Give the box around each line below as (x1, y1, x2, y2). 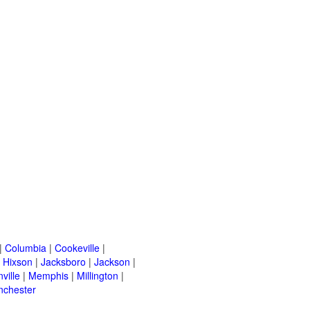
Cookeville (55, 241, 100, 255)
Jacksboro (41, 255, 86, 269)
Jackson (94, 255, 130, 269)
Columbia (5, 241, 46, 255)
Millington (77, 268, 118, 283)
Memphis (28, 268, 69, 283)
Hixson (3, 255, 33, 269)
